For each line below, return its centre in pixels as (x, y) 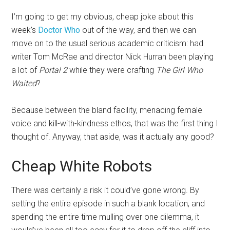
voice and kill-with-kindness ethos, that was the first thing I (115, 124)
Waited (24, 84)
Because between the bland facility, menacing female (107, 110)
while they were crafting (112, 70)
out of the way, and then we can (138, 30)
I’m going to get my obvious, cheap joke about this (103, 17)
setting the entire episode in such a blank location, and (108, 204)
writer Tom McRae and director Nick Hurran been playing (113, 57)
